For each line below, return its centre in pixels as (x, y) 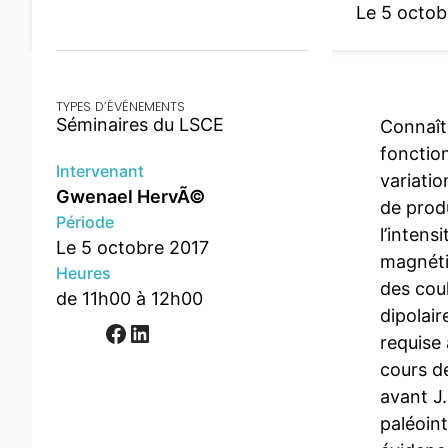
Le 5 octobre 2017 (132, 248)
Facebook (109, 332)
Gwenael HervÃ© (130, 197)
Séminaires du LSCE (140, 125)
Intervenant (100, 171)
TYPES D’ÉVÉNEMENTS (120, 107)
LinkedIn (134, 332)
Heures (83, 273)
